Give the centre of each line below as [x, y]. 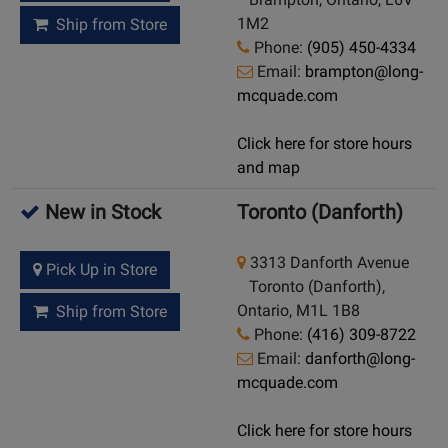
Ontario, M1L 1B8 [298, 311]
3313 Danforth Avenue [327, 263]
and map [268, 168]
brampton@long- [364, 72]
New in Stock [100, 212]
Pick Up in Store [99, 270]
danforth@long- [360, 359]
